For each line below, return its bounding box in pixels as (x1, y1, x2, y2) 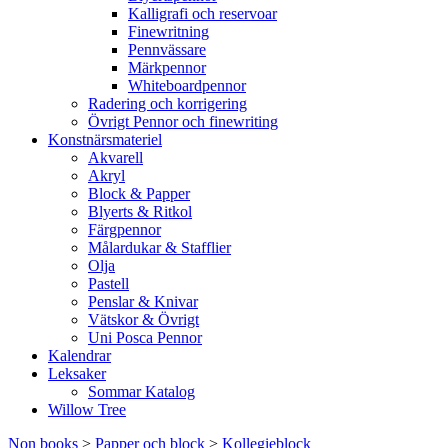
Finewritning (128, 23, 209, 40)
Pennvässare (128, 41, 206, 58)
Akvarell (88, 149, 143, 166)
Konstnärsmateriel (48, 131, 162, 148)
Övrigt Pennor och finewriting (88, 113, 278, 130)
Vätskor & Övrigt (88, 311, 199, 328)
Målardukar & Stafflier (88, 239, 231, 256)
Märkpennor (128, 59, 206, 76)
